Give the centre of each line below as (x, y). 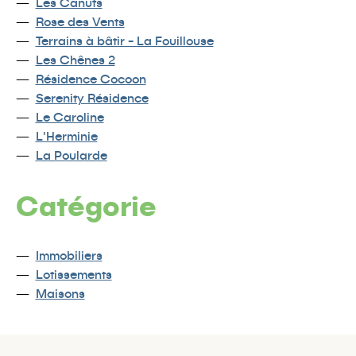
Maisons (60, 294)
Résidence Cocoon (91, 78)
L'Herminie (66, 135)
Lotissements (74, 275)
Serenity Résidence (92, 97)
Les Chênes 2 (75, 59)
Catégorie (86, 205)
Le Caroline (70, 116)
